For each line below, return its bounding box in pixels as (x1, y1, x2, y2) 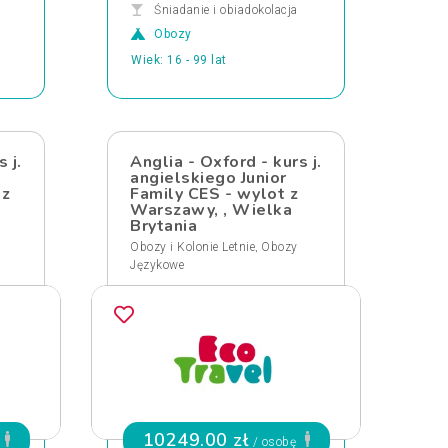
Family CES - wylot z (130, 183, 298, 205)
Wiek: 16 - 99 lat (131, 53, 227, 67)
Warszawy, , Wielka (130, 199, 292, 221)
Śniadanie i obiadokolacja (154, 3, 298, 17)
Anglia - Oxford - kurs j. (130, 151, 322, 173)
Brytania (130, 215, 197, 237)
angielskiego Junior (130, 167, 287, 189)
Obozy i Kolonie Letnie (130, 240, 255, 254)
